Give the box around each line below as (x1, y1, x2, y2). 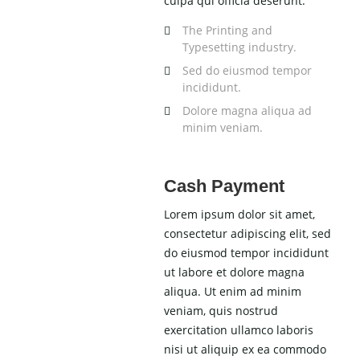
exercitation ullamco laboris (164, 322, 314, 338)
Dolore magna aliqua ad (182, 103, 313, 119)
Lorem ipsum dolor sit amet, (164, 207, 316, 223)
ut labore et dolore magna (164, 264, 305, 280)
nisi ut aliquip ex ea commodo (164, 342, 327, 358)
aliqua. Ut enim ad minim (164, 284, 302, 300)
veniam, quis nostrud (164, 303, 279, 319)
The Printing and (182, 22, 273, 39)
